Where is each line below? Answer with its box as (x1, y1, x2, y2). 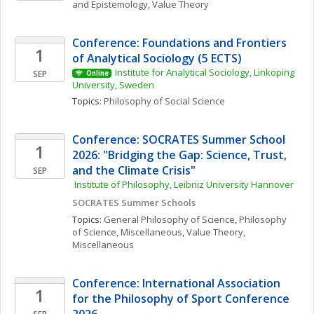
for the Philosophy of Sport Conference (72, 291, 289, 306)
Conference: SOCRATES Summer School (72, 132, 285, 147)
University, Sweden (72, 78, 154, 91)
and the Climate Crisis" (72, 163, 196, 178)
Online (86, 69, 109, 78)
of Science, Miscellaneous (72, 226, 182, 238)
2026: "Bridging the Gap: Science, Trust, (72, 147, 287, 163)
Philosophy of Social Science (104, 95, 225, 107)
